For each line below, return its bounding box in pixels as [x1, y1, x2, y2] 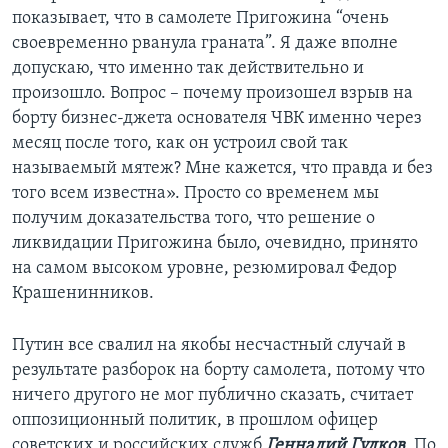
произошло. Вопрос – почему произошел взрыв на [12, 84, 413, 104]
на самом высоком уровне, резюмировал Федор [12, 259, 397, 279]
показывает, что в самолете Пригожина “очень [12, 9, 389, 29]
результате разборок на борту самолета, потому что [12, 361, 425, 381]
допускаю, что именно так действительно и [12, 59, 364, 79]
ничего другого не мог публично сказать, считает [12, 386, 413, 406]
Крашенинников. [12, 284, 154, 304]
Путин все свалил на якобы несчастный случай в [12, 336, 406, 356]
